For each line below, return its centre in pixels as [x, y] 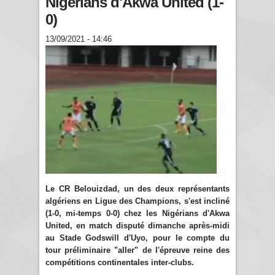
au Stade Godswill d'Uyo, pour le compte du [137, 238]
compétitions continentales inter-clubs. [120, 262]
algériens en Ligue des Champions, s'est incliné [137, 201]
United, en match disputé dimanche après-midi [137, 225]
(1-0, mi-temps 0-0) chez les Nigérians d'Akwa [137, 213]
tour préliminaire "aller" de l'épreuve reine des [137, 250]
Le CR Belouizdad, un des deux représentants [137, 188]
